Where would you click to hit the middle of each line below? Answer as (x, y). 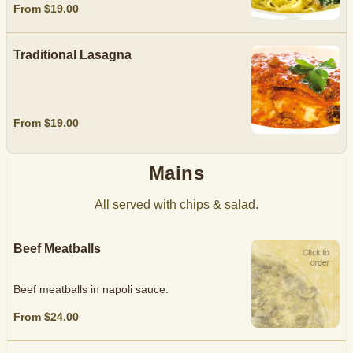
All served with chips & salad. (176, 204)
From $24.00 (46, 316)
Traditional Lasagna (72, 55)
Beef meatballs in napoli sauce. (91, 290)
